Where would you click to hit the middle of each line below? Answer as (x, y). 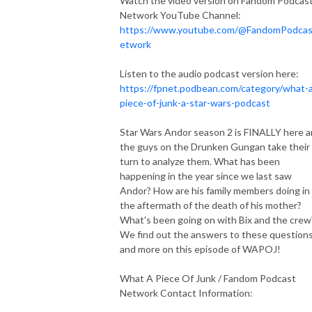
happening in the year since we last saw (206, 175)
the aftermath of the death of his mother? (211, 205)
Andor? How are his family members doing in (215, 190)
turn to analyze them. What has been (200, 161)
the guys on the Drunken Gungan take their (215, 146)
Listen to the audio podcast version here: (209, 73)
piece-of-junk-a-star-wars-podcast (195, 102)
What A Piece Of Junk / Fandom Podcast (208, 278)
